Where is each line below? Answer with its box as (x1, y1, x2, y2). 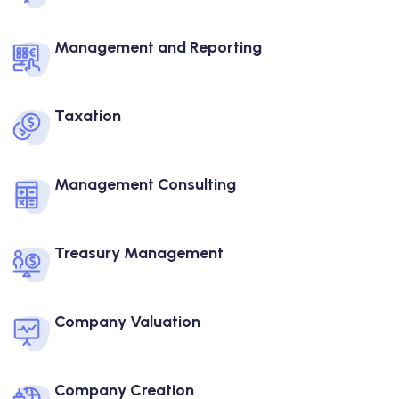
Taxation (54, 105, 121, 126)
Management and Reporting (54, 37, 262, 57)
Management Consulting (54, 174, 236, 194)
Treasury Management (54, 242, 224, 263)
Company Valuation (54, 311, 200, 331)
